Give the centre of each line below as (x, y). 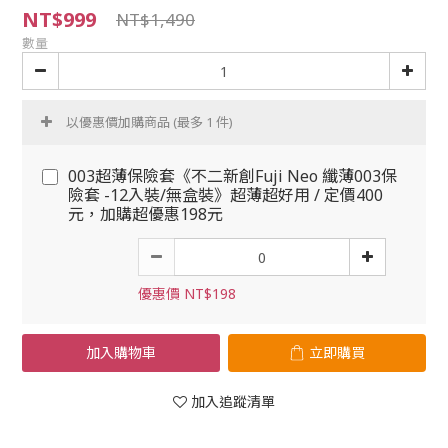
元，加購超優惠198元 (145, 214)
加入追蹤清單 (233, 401)
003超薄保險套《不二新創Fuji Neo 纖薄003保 (232, 176)
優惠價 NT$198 (187, 293)
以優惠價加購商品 (119, 122)
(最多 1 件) (203, 122)
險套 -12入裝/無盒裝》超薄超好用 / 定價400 (225, 195)
